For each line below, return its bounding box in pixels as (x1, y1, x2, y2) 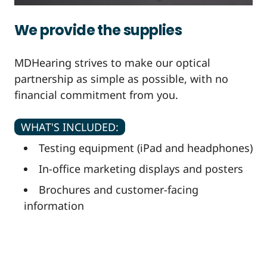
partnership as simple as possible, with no (14, 71, 228, 86)
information (24, 198, 84, 213)
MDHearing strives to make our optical (14, 55, 210, 70)
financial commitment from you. (14, 87, 178, 102)
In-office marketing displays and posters (39, 161, 243, 176)
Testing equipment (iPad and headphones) (39, 140, 253, 155)
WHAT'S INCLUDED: (21, 119, 119, 134)
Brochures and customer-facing (39, 182, 198, 197)
